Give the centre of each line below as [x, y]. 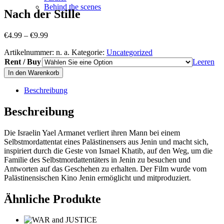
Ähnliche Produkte [52, 199]
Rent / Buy [23, 61]
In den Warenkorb [33, 72]
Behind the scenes [72, 7]
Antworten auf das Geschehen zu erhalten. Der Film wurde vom [105, 168]
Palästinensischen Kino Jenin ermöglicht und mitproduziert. [97, 177]
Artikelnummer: [30, 52]
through [60, 61]
